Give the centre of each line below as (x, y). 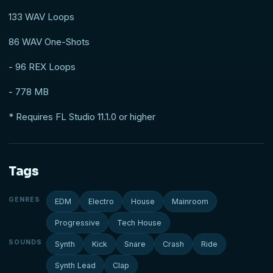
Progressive (77, 223)
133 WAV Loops (41, 17)
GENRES (25, 200)
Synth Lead (75, 266)
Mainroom (190, 202)
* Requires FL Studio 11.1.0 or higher (83, 117)
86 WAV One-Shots (49, 42)
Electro (101, 202)
